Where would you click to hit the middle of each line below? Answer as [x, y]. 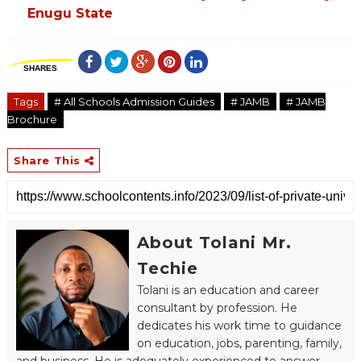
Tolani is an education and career [228, 290]
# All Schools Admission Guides [134, 102]
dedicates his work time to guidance [239, 326]
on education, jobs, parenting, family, [239, 344]
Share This [49, 161]
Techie [167, 269]
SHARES [40, 68]
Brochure [32, 120]
